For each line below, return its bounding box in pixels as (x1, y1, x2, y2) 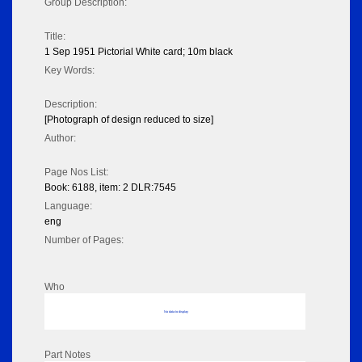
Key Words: (44, 65, 95, 77)
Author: (44, 133, 76, 145)
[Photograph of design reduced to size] (44, 114, 213, 126)
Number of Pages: (44, 234, 124, 246)
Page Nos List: (44, 166, 108, 179)
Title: (44, 31, 65, 43)
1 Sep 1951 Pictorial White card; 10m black (44, 46, 233, 58)
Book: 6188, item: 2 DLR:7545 (44, 182, 176, 194)
